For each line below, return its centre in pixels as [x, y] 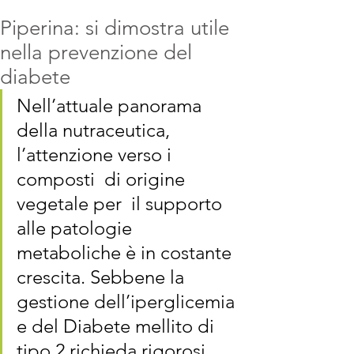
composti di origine [103, 179]
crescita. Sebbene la [103, 277]
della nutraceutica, [96, 130]
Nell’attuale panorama [111, 105]
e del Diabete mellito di [118, 326]
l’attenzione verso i [96, 154]
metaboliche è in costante [126, 252]
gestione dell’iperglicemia [128, 301]
